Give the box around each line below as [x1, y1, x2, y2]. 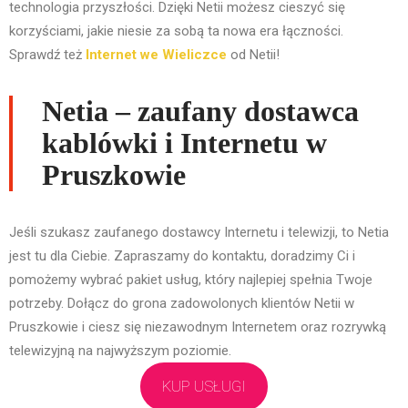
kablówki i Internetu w [42, 127, 327, 160]
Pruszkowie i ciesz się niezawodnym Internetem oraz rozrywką [9, 319, 386, 336]
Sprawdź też [9, 46, 86, 64]
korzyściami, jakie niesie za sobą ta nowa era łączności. [9, 23, 343, 40]
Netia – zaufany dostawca [42, 95, 359, 128]
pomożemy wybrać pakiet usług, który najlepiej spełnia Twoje [9, 271, 372, 289]
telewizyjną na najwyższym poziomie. [9, 342, 231, 360]
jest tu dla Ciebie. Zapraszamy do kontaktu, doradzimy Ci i [9, 248, 355, 265]
